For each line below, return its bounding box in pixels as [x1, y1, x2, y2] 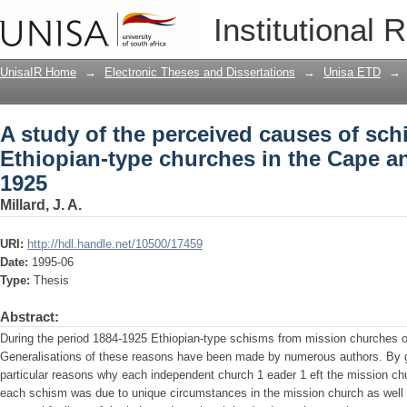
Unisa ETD [323, 65, 381, 79]
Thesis [34, 273, 69, 287]
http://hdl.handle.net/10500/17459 [27, 237, 203, 251]
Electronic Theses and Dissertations [104, 65, 295, 79]
